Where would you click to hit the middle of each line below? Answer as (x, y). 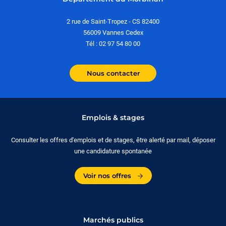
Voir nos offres (108, 175)
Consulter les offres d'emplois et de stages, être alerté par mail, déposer (113, 140)
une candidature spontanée (113, 151)
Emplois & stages (113, 117)
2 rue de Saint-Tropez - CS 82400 (113, 21)
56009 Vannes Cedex (113, 32)
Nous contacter (113, 73)
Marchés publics (113, 220)
